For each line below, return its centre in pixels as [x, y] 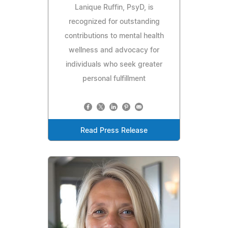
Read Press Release [114, 131]
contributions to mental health [114, 36]
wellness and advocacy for [114, 50]
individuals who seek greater [114, 64]
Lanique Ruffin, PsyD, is [114, 7]
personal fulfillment [114, 79]
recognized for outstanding [114, 22]
